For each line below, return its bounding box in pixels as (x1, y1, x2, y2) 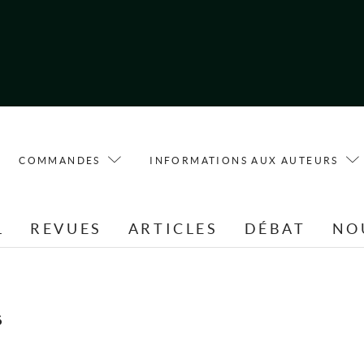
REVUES (30, 220, 102, 238)
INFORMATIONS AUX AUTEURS (149, 154, 339, 166)
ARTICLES (128, 220, 219, 238)
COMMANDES (19, 154, 101, 166)
